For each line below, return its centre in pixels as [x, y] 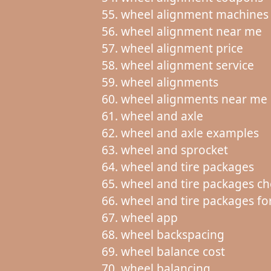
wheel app [149, 217]
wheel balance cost [173, 251]
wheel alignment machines [194, 14]
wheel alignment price [182, 48]
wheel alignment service [187, 65]
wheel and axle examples [190, 133]
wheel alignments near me [194, 99]
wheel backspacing [172, 234]
